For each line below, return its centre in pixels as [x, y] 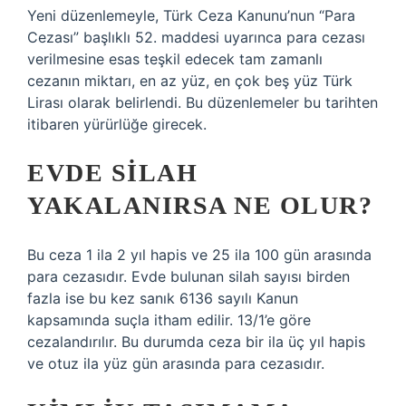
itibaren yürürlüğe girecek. [117, 124]
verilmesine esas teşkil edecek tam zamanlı [175, 59]
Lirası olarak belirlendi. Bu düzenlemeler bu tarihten [203, 102]
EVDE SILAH [112, 173]
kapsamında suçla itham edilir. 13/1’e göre [169, 320]
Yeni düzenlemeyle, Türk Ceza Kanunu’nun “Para [191, 15]
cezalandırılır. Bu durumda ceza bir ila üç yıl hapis [196, 342]
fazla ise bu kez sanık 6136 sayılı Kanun [163, 298]
